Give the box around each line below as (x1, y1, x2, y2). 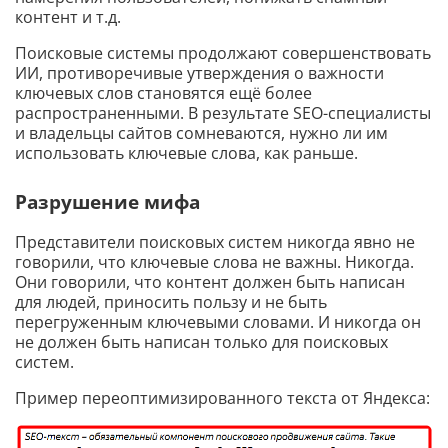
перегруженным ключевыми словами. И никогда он (15, 311, 421, 334)
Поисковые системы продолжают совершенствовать (15, 42, 431, 65)
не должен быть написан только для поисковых (15, 331, 388, 354)
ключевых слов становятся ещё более (15, 82, 312, 105)
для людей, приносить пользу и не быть (15, 291, 327, 314)
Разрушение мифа (15, 188, 200, 214)
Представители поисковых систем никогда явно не (15, 231, 415, 254)
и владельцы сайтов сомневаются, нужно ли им (15, 122, 388, 145)
